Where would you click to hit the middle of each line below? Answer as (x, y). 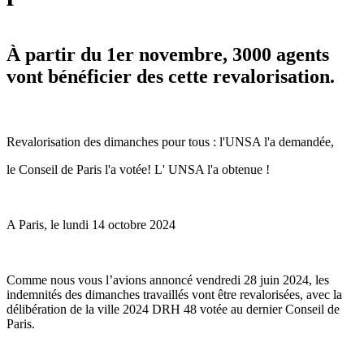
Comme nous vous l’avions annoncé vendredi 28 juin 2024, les (168, 279)
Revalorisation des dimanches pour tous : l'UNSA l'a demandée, (170, 141)
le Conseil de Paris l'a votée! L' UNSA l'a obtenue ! (138, 169)
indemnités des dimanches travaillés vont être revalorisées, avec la (174, 294)
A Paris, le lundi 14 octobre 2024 (91, 224)
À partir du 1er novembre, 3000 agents (168, 54)
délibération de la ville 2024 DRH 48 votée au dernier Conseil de (173, 309)
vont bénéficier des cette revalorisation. (171, 76)
